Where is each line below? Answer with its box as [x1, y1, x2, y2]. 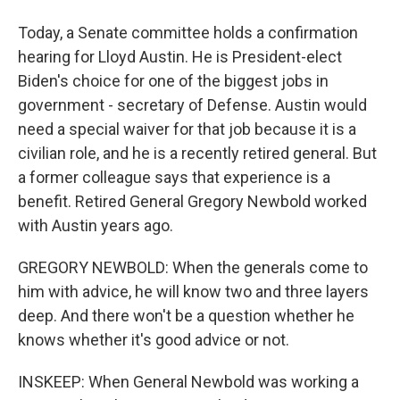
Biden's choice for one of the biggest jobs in [18, 71, 329, 90]
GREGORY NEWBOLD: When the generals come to [18, 258, 368, 277]
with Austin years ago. [18, 216, 173, 235]
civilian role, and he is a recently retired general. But [18, 144, 377, 162]
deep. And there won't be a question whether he [18, 306, 354, 325]
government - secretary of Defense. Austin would [18, 96, 367, 114]
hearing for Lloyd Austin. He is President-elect [18, 47, 342, 66]
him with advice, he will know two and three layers [18, 282, 369, 301]
